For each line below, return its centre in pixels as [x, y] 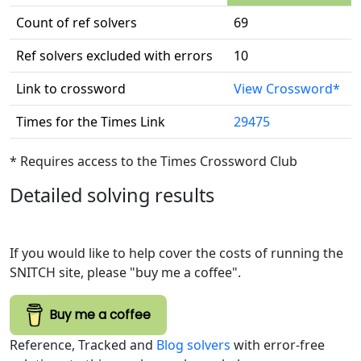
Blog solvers [193, 345]
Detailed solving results [112, 195]
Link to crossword [71, 89]
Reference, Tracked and [83, 345]
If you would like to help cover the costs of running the [176, 253]
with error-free [278, 345]
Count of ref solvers [77, 23]
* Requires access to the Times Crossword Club [154, 161]
